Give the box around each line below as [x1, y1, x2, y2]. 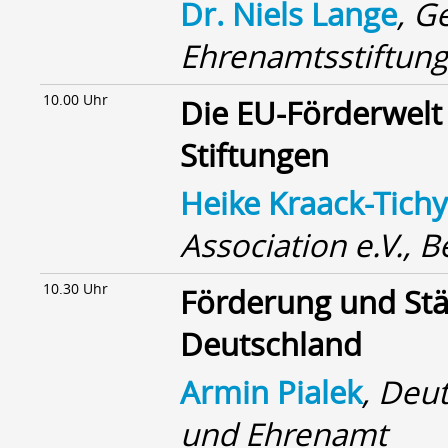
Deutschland [180, 323, 362, 365]
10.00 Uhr [43, 90, 108, 109]
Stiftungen [180, 134, 329, 176]
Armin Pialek [180, 371, 362, 413]
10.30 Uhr [43, 279, 108, 298]
